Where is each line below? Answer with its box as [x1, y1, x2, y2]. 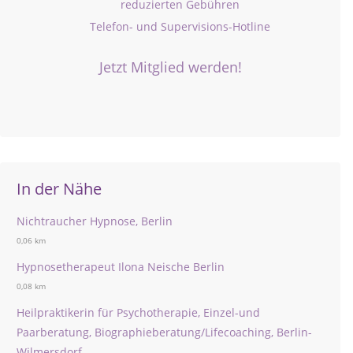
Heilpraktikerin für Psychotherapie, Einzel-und [17, 305, 260, 320]
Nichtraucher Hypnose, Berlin [17, 214, 173, 229]
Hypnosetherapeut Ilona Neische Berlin [17, 259, 225, 274]
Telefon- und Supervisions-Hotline [90, 19, 270, 34]
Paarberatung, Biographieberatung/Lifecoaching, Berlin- [17, 325, 312, 340]
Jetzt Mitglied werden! [98, 58, 242, 76]
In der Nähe [17, 178, 102, 199]
